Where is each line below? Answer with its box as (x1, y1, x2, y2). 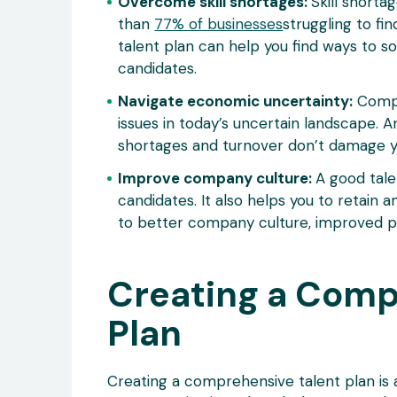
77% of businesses (154, 13, 284, 34)
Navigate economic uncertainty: (118, 90, 354, 111)
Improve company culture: (118, 167, 316, 188)
